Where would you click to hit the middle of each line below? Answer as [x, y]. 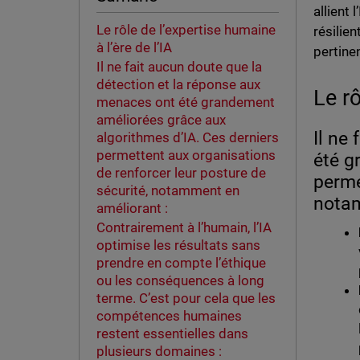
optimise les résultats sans [178, 245]
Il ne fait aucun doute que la [179, 67]
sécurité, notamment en [168, 191]
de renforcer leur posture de [181, 173]
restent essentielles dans [172, 334]
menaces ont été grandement [185, 102]
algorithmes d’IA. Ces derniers [187, 138]
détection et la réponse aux [178, 85]
